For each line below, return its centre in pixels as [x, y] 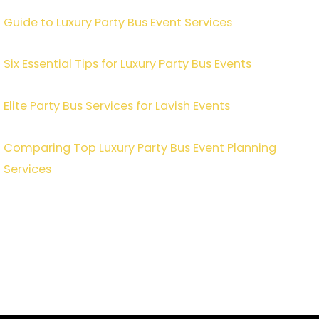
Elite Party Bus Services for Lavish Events [117, 106]
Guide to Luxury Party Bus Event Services [118, 22]
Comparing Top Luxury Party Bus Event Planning [140, 147]
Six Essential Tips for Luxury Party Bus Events [127, 64]
